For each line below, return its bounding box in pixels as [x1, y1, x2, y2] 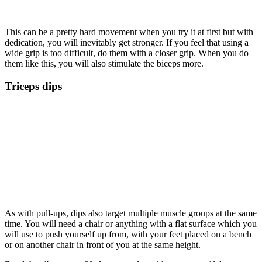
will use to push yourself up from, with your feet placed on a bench [5, 229, 251, 239]
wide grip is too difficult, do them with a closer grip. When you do [5, 48, 249, 58]
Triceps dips [5, 80, 62, 92]
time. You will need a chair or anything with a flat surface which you [5, 218, 257, 229]
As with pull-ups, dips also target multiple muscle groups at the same [5, 208, 257, 218]
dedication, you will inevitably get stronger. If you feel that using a [5, 37, 249, 48]
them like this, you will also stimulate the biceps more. [5, 58, 204, 69]
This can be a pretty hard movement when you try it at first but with [5, 27, 253, 37]
